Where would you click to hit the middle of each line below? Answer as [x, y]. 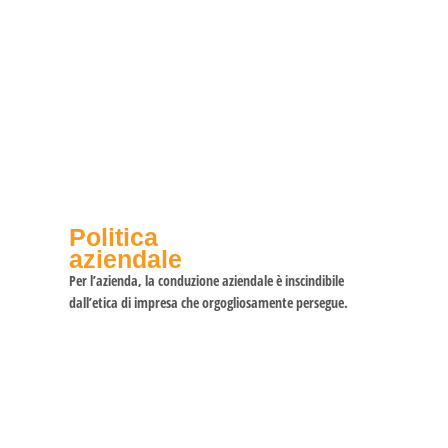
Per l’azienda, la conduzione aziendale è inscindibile [206, 280]
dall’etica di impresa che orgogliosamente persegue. [208, 302]
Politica [113, 236]
